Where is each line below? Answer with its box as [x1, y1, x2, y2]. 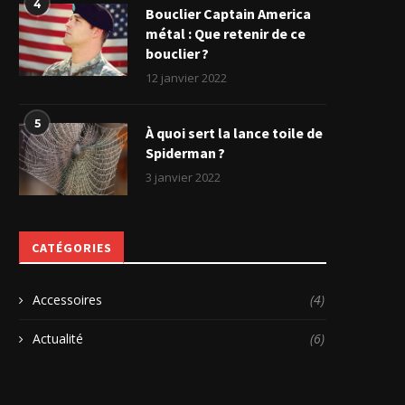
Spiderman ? [146, 144, 225, 163]
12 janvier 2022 [146, 70, 227, 87]
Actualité [33, 330, 83, 348]
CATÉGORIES [32, 240, 112, 257]
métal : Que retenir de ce [146, 24, 306, 43]
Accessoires [33, 291, 102, 309]
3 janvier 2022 [146, 169, 221, 186]
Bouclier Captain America [146, 5, 311, 24]
